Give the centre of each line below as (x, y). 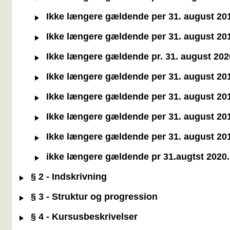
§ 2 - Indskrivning (68, 177)
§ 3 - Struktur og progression (93, 197)
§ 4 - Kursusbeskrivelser (83, 217)
